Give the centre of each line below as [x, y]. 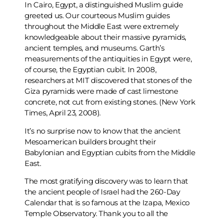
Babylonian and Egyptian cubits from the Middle [110, 152]
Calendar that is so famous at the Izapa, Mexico [107, 203]
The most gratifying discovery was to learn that [106, 181]
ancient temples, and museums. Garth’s [95, 48]
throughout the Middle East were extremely [102, 27]
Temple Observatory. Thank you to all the [96, 214]
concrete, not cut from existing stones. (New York [110, 102]
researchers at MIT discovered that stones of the [108, 81]
